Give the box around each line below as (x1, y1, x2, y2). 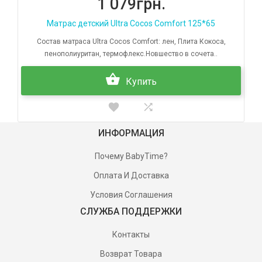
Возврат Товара (100, 249, 162, 259)
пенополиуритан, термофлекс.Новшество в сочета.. (44, 50, 218, 58)
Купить (126, 76, 157, 88)
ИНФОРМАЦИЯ (98, 127, 164, 139)
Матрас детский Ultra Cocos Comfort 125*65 (47, 19, 215, 29)
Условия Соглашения (89, 190, 173, 200)
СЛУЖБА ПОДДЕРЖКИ (80, 206, 182, 218)
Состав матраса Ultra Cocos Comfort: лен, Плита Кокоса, (36, 37, 226, 46)
